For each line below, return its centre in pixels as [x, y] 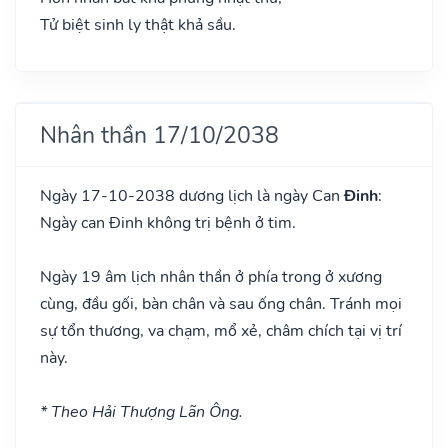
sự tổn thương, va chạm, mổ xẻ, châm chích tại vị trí [221, 330]
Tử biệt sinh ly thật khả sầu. [138, 24]
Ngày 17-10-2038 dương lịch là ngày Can [192, 195]
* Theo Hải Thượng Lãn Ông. [141, 411]
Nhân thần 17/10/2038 [159, 134]
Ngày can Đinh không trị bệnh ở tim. [168, 222]
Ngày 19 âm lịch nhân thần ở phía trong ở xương [211, 276]
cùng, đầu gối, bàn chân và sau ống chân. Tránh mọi [221, 303]
